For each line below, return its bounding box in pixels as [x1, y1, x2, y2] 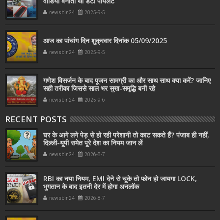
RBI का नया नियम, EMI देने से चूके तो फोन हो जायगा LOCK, [43, 173, 197, 183]
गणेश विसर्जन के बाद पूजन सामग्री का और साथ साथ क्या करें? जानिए [43, 75, 211, 85]
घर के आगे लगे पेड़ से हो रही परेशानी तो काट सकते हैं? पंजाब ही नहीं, [43, 130, 209, 139]
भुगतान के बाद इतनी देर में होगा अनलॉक [43, 181, 139, 191]
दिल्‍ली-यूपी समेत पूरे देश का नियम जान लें [43, 137, 142, 147]
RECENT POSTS [5, 113, 67, 125]
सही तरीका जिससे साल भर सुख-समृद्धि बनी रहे [43, 83, 155, 93]
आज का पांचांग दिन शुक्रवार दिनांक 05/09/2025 [43, 35, 167, 45]
